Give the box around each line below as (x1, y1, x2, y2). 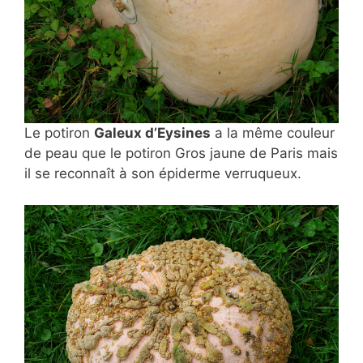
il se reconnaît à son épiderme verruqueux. (24, 165, 301, 182)
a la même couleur (211, 125, 335, 142)
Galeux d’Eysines (94, 125, 211, 142)
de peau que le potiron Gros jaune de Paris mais (24, 145, 338, 162)
